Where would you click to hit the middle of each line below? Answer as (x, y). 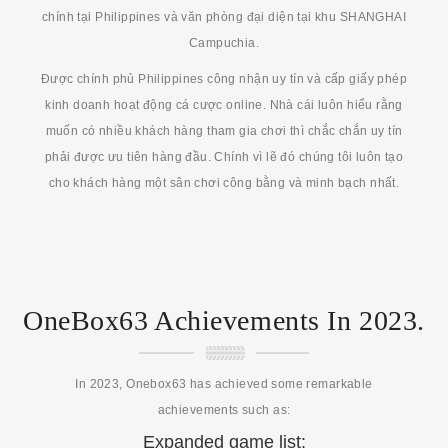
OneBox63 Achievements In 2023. (224, 320)
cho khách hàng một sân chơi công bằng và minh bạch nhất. (224, 182)
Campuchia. (224, 42)
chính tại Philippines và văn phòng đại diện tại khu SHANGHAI (224, 16)
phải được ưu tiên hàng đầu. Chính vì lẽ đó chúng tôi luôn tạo (224, 156)
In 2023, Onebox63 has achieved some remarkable (224, 383)
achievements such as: (224, 409)
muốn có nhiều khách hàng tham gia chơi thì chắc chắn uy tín (224, 130)
